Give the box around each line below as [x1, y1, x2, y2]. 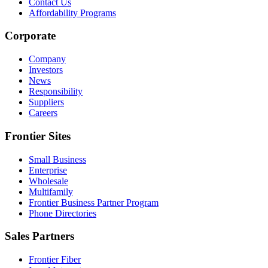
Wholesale [29, 175, 68, 186]
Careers [29, 108, 57, 118]
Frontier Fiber [29, 254, 81, 264]
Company [29, 54, 66, 65]
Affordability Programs [29, 7, 116, 18]
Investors [29, 65, 63, 75]
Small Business [29, 154, 86, 165]
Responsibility [29, 86, 83, 97]
